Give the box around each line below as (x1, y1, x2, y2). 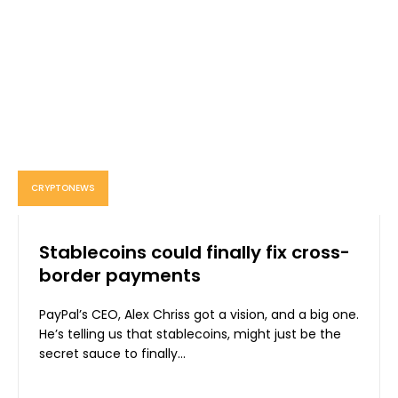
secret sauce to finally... (39, 345, 186, 363)
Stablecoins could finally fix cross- (39, 240, 350, 266)
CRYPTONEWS (31, 181, 95, 195)
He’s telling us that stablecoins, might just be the (39, 325, 341, 344)
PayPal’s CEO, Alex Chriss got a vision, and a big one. (39, 306, 359, 324)
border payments (39, 263, 201, 289)
